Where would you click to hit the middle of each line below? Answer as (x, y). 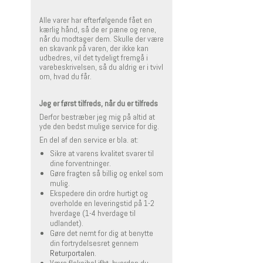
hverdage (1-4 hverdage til (92, 213)
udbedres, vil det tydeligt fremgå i (94, 58)
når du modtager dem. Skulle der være (102, 39)
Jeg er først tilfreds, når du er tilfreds (99, 104)
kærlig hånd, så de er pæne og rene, (98, 30)
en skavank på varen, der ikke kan (94, 48)
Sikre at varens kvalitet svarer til (102, 154)
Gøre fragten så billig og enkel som (106, 173)
